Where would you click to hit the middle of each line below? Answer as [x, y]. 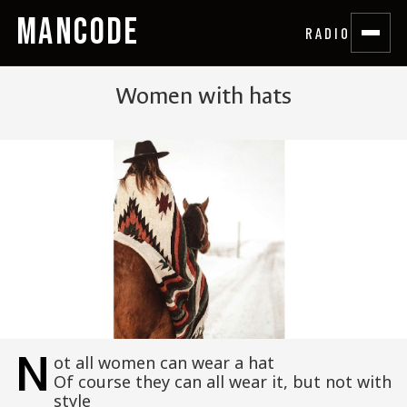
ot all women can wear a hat [164, 363]
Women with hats [203, 96]
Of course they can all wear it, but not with [222, 382]
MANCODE [78, 33]
